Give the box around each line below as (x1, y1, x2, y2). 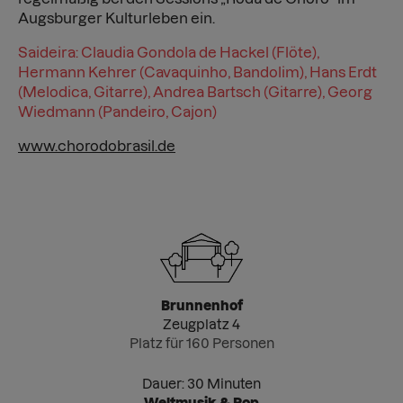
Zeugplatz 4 (163, 317, 240, 332)
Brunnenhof (160, 298, 243, 313)
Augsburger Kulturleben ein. (18, 10, 218, 26)
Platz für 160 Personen (129, 336, 274, 351)
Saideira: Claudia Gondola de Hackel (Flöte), (18, 44, 319, 60)
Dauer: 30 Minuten (142, 376, 261, 391)
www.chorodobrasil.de (18, 138, 175, 154)
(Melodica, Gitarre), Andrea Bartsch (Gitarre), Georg (18, 84, 372, 100)
